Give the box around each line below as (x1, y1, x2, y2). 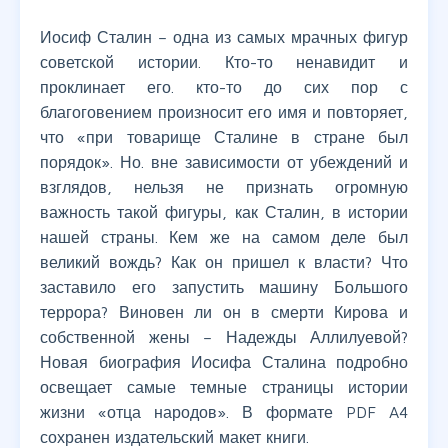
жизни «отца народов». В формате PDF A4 (40, 403, 408, 422)
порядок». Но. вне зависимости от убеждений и (40, 153, 408, 172)
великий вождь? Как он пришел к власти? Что (40, 253, 408, 272)
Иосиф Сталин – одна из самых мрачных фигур (40, 28, 408, 47)
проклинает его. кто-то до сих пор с (40, 78, 408, 97)
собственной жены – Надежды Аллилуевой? (40, 328, 408, 347)
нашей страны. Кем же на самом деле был (40, 228, 408, 247)
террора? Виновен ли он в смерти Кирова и (40, 303, 408, 322)
